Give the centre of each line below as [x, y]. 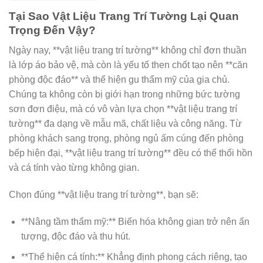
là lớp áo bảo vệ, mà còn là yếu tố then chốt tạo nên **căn [128, 65]
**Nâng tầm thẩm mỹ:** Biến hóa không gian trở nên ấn [135, 221]
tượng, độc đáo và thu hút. [75, 236]
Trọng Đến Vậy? [52, 30]
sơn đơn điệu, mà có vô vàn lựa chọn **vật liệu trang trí [123, 109]
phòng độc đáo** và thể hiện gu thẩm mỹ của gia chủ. [119, 80]
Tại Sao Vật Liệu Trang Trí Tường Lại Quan [124, 16]
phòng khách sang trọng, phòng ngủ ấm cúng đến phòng [126, 139]
